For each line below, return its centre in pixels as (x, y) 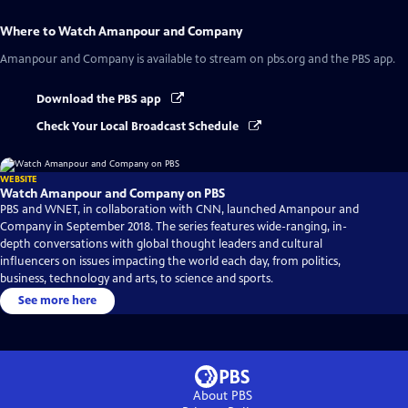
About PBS (222, 396)
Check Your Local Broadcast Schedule (139, 127)
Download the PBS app (100, 99)
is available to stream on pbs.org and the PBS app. (265, 59)
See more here (57, 301)
